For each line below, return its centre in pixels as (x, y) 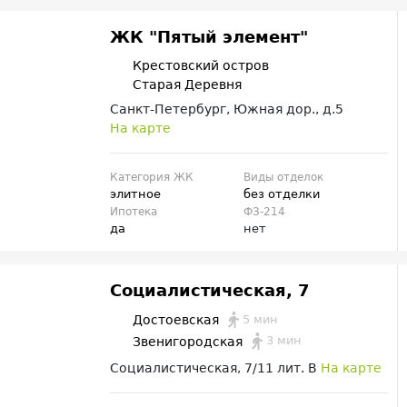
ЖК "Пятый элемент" (209, 36)
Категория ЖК (152, 178)
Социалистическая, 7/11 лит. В (216, 367)
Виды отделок (283, 178)
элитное (136, 194)
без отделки (281, 194)
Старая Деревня (188, 84)
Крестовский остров (201, 65)
